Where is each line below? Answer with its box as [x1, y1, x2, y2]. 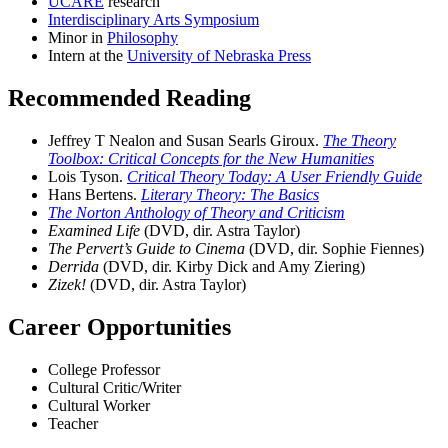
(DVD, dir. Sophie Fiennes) [245, 240, 424, 258]
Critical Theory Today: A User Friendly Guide [127, 168, 422, 186]
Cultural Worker [48, 397, 154, 415]
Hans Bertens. [48, 186, 141, 204]
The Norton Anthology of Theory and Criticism [48, 204, 345, 222]
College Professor [48, 361, 164, 379]
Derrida [48, 258, 99, 276]
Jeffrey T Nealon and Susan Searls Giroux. [48, 132, 323, 150]
